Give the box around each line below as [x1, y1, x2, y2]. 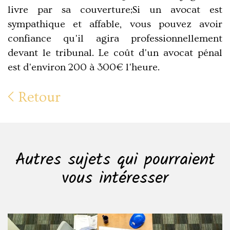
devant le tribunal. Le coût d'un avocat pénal [8, 47, 222, 59]
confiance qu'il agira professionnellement [8, 33, 222, 45]
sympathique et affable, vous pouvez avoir [8, 18, 222, 30]
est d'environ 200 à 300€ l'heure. [8, 62, 160, 73]
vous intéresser [62, 165, 168, 193]
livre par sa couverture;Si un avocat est [8, 4, 222, 16]
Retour [15, 89, 61, 106]
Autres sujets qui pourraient [15, 147, 215, 174]
